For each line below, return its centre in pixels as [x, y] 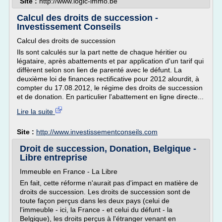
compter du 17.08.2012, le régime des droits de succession [110, 88]
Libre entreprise [54, 158]
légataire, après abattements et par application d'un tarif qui [110, 61]
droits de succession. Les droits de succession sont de [105, 192]
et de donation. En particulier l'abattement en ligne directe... [110, 97]
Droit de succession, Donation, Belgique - [108, 149]
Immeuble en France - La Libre [69, 171]
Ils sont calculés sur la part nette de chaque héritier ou [102, 52]
